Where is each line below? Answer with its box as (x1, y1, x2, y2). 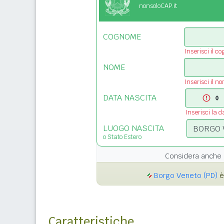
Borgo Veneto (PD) (154, 171, 217, 180)
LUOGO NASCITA (103, 123, 164, 134)
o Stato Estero (103, 132, 141, 141)
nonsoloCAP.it (139, 1, 177, 10)
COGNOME (103, 31, 141, 42)
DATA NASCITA (103, 92, 156, 103)
